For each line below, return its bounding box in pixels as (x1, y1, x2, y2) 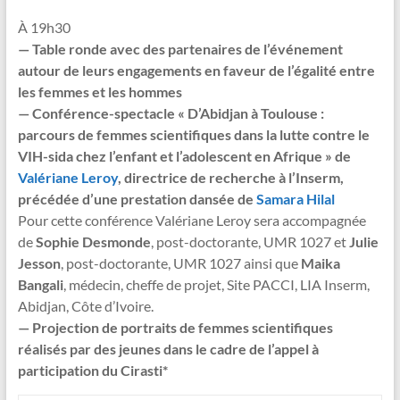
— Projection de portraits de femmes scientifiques (17, 318, 333, 336)
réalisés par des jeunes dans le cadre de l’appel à (17, 339, 319, 357)
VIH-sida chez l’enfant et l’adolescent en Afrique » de (17, 146, 351, 164)
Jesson (17, 254, 61, 271)
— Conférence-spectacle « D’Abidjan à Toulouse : (17, 104, 324, 121)
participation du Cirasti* (17, 361, 168, 379)
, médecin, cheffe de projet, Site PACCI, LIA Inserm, (62, 275, 370, 293)
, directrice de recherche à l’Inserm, (117, 168, 344, 186)
